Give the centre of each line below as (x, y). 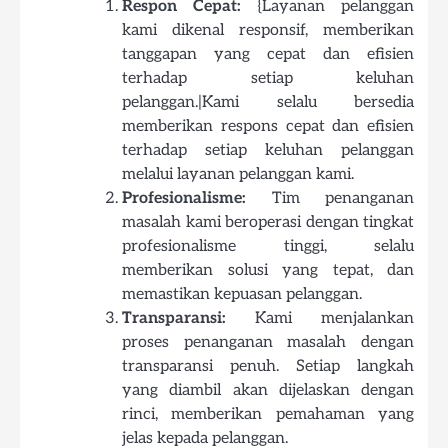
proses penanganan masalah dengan (268, 342)
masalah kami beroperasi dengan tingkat (268, 222)
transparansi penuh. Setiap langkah (268, 366)
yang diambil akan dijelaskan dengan (268, 390)
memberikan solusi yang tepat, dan (268, 270)
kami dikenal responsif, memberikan (268, 30)
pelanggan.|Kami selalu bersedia (268, 102)
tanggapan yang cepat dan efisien (268, 54)
